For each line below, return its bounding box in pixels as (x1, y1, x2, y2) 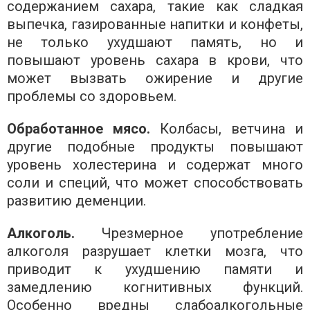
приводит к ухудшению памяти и (7, 260, 303, 277)
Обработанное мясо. (7, 120, 150, 137)
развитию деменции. (7, 192, 146, 209)
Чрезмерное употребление (75, 224, 303, 241)
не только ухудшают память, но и (7, 33, 303, 51)
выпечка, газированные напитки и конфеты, (7, 15, 303, 33)
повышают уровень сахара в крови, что (7, 51, 303, 69)
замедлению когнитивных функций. (7, 278, 303, 295)
